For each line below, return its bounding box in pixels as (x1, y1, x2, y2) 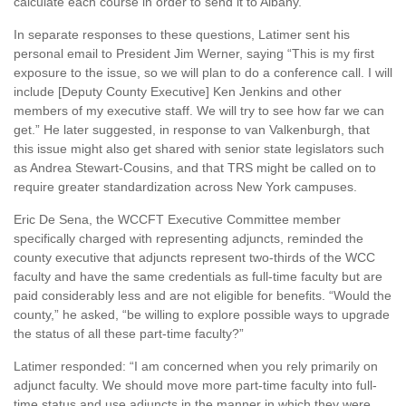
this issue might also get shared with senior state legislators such (14, 141, 384, 157)
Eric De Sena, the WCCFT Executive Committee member (14, 212, 341, 227)
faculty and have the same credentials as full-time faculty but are (14, 269, 382, 285)
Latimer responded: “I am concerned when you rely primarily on (14, 359, 378, 374)
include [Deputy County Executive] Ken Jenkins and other (14, 84, 342, 100)
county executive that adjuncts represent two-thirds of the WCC (14, 250, 375, 266)
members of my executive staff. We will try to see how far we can (14, 103, 384, 119)
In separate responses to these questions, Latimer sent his (14, 27, 350, 43)
